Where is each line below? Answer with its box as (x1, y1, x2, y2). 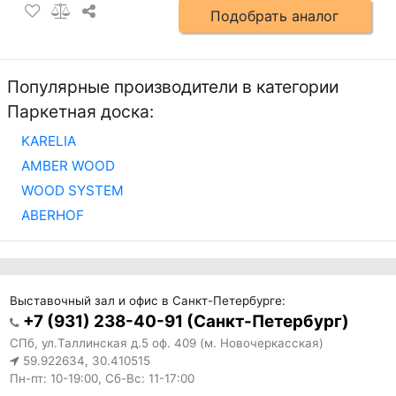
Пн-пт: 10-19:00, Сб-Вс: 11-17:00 (9, 371, 194, 386)
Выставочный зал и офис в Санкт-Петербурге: (9, 293, 286, 308)
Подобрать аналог (210, 7, 339, 26)
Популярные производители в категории (7, 75, 339, 97)
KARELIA (21, 132, 76, 149)
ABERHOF (21, 206, 84, 224)
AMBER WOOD (21, 156, 115, 174)
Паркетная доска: (7, 100, 154, 122)
